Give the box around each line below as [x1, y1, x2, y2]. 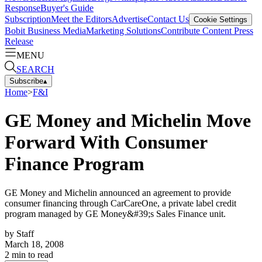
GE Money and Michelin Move [5, 110, 251, 132]
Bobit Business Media [5, 25, 86, 36]
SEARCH [16, 64, 54, 74]
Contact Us [147, 13, 189, 24]
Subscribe [9, 76, 43, 85]
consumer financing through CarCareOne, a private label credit [5, 198, 236, 208]
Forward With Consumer [5, 132, 207, 153]
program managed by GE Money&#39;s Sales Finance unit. [5, 208, 226, 219]
